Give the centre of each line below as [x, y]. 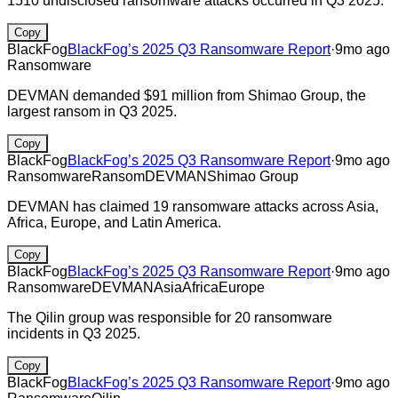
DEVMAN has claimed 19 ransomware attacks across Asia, [193, 206]
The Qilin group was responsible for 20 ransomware [170, 317]
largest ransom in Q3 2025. [92, 111]
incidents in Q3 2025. [74, 333]
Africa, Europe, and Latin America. [114, 222]
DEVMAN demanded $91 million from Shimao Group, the [187, 95]
